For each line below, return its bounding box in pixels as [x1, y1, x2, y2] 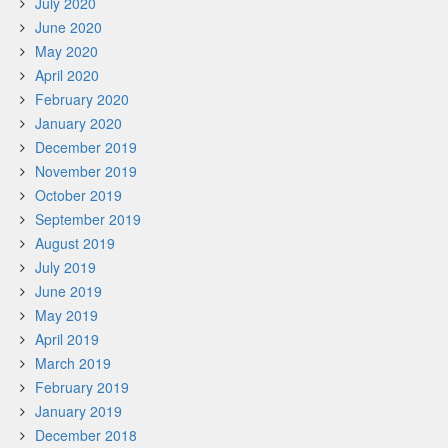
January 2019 [35, 401, 122, 421]
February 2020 [35, 89, 129, 109]
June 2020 [35, 17, 102, 37]
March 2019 [35, 353, 111, 373]
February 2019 [35, 377, 129, 397]
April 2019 [35, 329, 99, 349]
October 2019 [35, 185, 122, 205]
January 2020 [35, 113, 122, 133]
